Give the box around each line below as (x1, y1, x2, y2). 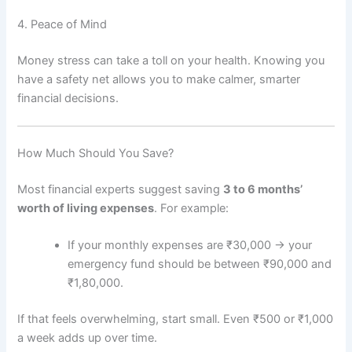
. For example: (154, 200, 229, 215)
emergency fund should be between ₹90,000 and (68, 257, 332, 272)
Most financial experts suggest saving (17, 181, 224, 196)
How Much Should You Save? (17, 146, 174, 161)
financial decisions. (17, 90, 119, 105)
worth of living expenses (17, 200, 155, 215)
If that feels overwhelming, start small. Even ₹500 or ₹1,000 (17, 312, 334, 327)
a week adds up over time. (17, 331, 158, 346)
